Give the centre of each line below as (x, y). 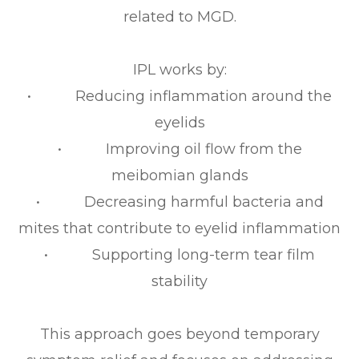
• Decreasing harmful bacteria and (179, 202)
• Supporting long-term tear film (179, 255)
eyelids (179, 123)
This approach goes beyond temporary (179, 335)
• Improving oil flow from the (179, 149)
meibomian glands (179, 176)
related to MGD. (179, 17)
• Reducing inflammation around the (179, 97)
